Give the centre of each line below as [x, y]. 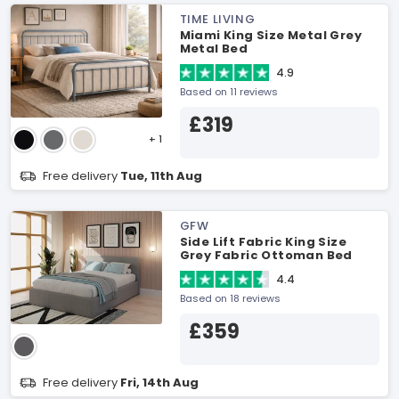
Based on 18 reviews [230, 298]
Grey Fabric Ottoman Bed [266, 255]
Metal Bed [214, 49]
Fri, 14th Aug [159, 383]
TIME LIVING [217, 19]
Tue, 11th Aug [161, 176]
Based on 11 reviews [228, 92]
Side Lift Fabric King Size [263, 242]
